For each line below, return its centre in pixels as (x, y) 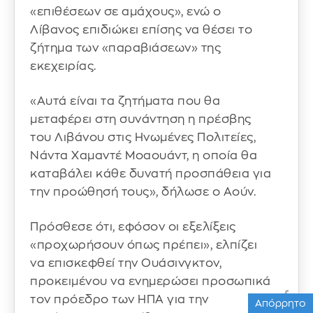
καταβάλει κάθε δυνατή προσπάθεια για (151, 174)
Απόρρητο (281, 303)
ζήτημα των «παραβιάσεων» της (125, 48)
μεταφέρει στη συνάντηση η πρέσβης (141, 119)
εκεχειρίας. (63, 66)
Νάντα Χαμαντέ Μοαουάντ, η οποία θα (144, 155)
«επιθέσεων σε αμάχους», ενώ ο (126, 12)
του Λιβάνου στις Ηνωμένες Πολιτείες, (143, 137)
